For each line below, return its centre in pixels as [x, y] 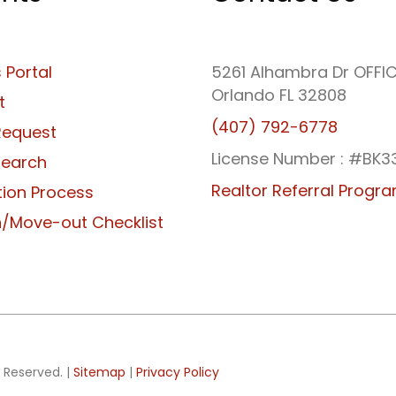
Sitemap [100, 373]
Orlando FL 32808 [278, 95]
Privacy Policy [178, 373]
